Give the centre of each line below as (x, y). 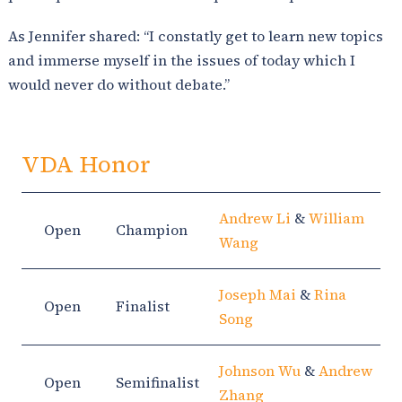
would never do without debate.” (119, 84)
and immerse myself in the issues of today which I (182, 60)
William (336, 218)
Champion (152, 229)
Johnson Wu (260, 370)
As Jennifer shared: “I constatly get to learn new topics (196, 35)
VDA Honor (86, 164)
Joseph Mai (258, 294)
